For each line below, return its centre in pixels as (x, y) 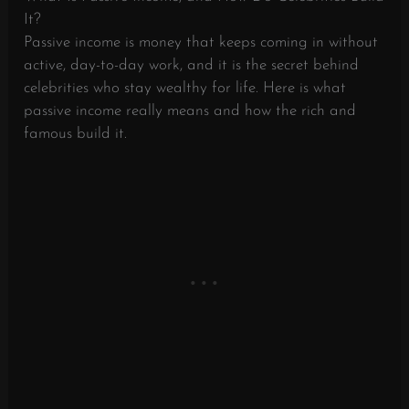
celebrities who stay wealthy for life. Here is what (185, 88)
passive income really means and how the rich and (190, 110)
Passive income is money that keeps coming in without (201, 42)
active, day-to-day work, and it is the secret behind (192, 65)
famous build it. (76, 133)
